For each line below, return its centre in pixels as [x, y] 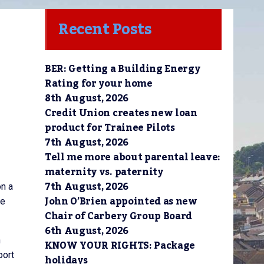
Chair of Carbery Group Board [119, 216]
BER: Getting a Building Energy [123, 69]
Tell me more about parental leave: [133, 157]
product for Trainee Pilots [110, 128]
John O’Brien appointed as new [121, 202]
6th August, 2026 [87, 231]
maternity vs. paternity [104, 172]
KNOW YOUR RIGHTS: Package [120, 246]
